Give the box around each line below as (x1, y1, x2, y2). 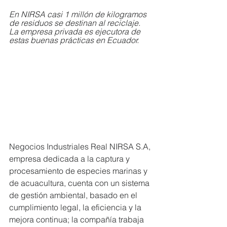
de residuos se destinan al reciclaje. (9, 18, 142, 28)
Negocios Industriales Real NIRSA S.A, (9, 141, 153, 152)
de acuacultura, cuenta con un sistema (9, 178, 152, 188)
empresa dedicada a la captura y (9, 154, 132, 164)
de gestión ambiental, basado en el (9, 190, 139, 201)
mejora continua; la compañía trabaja (9, 214, 146, 225)
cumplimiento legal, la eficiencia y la (9, 202, 143, 213)
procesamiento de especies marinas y (9, 166, 149, 176)
